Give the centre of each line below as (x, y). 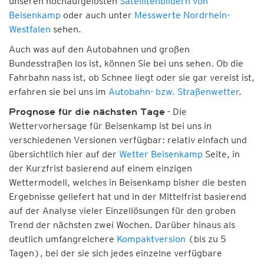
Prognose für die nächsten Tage (87, 112)
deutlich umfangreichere (63, 239)
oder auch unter (98, 15)
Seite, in (221, 154)
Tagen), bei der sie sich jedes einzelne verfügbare (115, 253)
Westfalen (30, 29)
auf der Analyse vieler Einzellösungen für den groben (122, 211)
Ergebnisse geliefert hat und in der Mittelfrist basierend (128, 197)
